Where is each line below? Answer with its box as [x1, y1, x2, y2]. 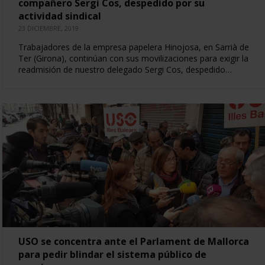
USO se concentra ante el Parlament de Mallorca [18, 234, 249, 248]
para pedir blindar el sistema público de [18, 247, 206, 261]
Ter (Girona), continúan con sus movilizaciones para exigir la [18, 52, 248, 64]
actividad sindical [18, 9, 101, 22]
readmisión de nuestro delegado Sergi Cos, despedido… [18, 63, 232, 75]
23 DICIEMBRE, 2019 [18, 23, 79, 33]
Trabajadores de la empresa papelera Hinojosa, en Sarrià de [18, 41, 249, 53]
